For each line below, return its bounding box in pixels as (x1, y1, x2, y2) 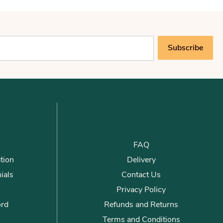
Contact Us (121, 169, 161, 180)
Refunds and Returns (104, 199, 179, 210)
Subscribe (168, 42, 203, 53)
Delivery (126, 154, 156, 165)
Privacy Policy (116, 184, 166, 195)
